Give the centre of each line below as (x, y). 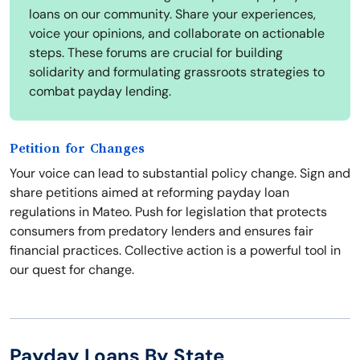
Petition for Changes (77, 149)
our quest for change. (72, 270)
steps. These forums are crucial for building (156, 53)
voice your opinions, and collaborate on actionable (177, 34)
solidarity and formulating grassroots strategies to (177, 72)
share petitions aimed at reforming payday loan (149, 193)
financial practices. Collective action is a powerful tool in (175, 251)
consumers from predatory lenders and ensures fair (162, 231)
